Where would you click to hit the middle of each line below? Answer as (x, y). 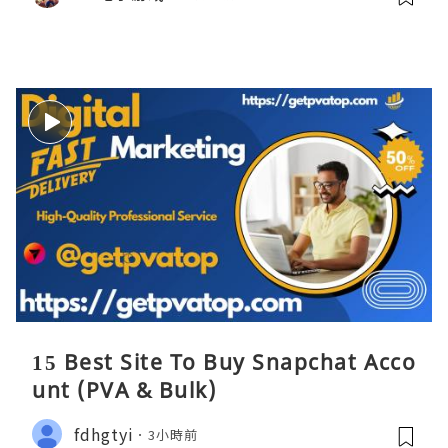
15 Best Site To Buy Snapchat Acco (224, 362)
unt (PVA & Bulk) (124, 390)
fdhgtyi (104, 433)
